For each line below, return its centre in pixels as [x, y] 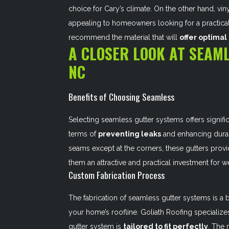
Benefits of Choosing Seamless [122, 97]
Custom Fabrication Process [117, 175]
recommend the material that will [124, 37]
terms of [84, 134]
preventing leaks [130, 134]
